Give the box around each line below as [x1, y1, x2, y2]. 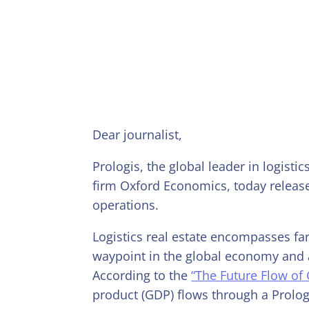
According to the [92, 266, 192, 283]
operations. [92, 196, 159, 213]
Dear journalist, [92, 126, 183, 143]
